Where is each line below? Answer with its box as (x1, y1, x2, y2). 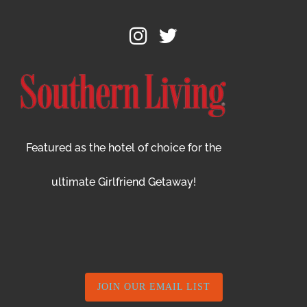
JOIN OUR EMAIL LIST (97, 282, 210, 293)
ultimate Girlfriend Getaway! (51, 175, 196, 189)
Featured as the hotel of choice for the (25, 141, 221, 155)
